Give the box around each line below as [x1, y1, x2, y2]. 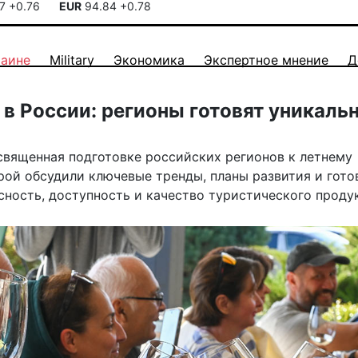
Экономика [113, 52, 185, 68]
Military [50, 52, 94, 68]
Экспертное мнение [204, 52, 328, 68]
